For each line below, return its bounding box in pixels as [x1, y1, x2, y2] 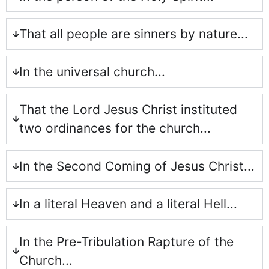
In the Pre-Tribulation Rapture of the [19, 234, 234, 250]
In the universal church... [19, 64, 165, 80]
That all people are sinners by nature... [19, 26, 248, 42]
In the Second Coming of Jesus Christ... [19, 159, 255, 174]
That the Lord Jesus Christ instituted [19, 102, 237, 118]
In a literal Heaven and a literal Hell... [19, 196, 237, 212]
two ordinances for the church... [19, 121, 211, 136]
